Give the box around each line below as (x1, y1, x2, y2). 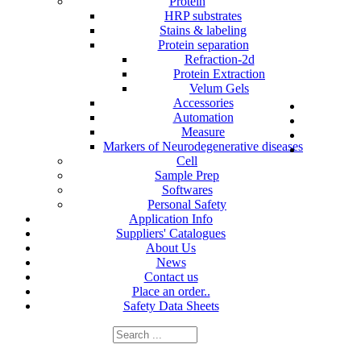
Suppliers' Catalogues (116, 226, 226, 241)
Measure (181, 125, 225, 139)
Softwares (161, 183, 213, 197)
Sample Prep (155, 168, 219, 183)
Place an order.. (131, 284, 210, 299)
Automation (172, 110, 234, 125)
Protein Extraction (173, 67, 265, 81)
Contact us (143, 270, 198, 284)
